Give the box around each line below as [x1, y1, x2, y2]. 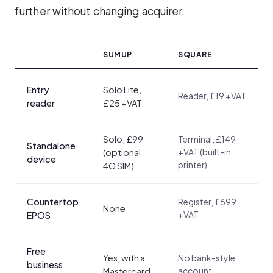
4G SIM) [103, 160, 134, 171]
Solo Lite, [103, 83, 141, 95]
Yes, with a [103, 252, 145, 263]
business [27, 258, 63, 270]
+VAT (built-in [178, 146, 231, 157]
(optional [103, 146, 141, 158]
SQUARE [178, 49, 213, 59]
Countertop [27, 196, 79, 207]
